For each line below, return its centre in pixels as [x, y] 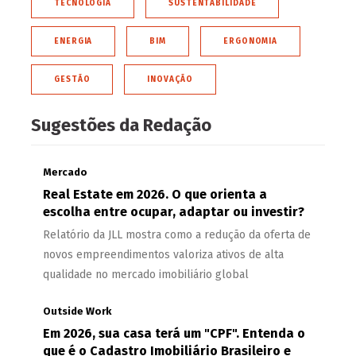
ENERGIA [74, 42]
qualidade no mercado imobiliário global [146, 275]
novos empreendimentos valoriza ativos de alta [163, 255]
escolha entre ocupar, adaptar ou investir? [174, 212]
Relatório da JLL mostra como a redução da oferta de [177, 235]
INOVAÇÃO [170, 80]
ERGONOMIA [251, 42]
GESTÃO [72, 80]
